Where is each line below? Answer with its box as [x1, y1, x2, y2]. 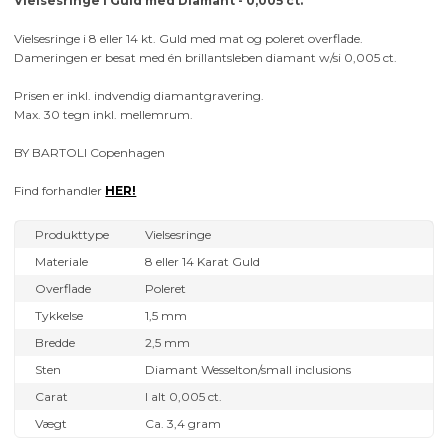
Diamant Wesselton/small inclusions [145, 361, 352, 377]
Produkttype [35, 226, 110, 242]
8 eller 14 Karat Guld [145, 253, 261, 269]
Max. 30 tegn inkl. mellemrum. [14, 106, 194, 122]
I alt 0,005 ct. [145, 388, 223, 404]
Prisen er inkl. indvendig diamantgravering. [14, 87, 265, 103]
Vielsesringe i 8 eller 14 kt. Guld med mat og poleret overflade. [14, 30, 364, 46]
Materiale [35, 253, 89, 269]
